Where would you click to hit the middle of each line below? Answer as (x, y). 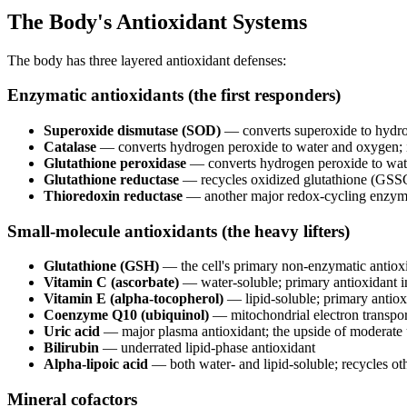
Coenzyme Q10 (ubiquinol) (126, 315)
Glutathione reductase (111, 180)
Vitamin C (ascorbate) (111, 283)
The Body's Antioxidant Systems (157, 21)
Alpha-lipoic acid (96, 364)
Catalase (70, 147)
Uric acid (72, 332)
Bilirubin (71, 348)
